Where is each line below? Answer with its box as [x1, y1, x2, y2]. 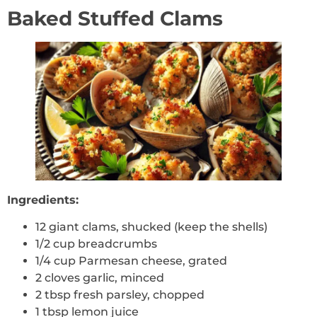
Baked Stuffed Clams [7, 6, 223, 31]
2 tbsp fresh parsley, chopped [35, 288, 204, 302]
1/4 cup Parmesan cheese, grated [35, 254, 227, 268]
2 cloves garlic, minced [35, 271, 164, 285]
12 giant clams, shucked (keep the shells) [35, 220, 267, 234]
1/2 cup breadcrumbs [35, 237, 157, 251]
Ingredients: [7, 192, 79, 207]
